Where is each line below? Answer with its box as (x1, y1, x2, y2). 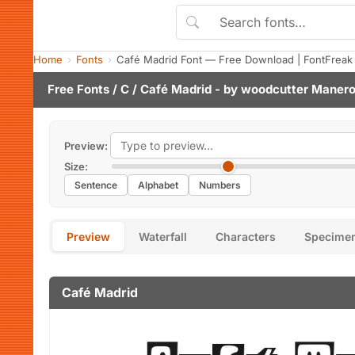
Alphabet (138, 179, 178, 191)
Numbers (199, 179, 241, 191)
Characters (216, 230, 276, 243)
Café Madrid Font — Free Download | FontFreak (116, 53, 353, 66)
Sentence (74, 179, 117, 191)
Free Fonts (48, 82, 109, 97)
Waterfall (139, 230, 187, 243)
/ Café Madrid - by (129, 82, 241, 97)
